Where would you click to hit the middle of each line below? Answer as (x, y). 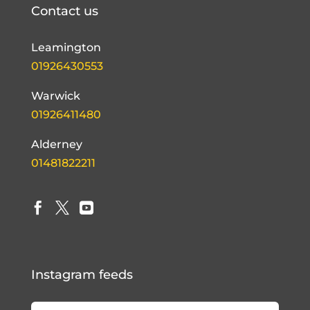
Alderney (56, 145)
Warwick (55, 96)
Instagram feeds (82, 275)
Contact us (64, 11)
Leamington (66, 48)
